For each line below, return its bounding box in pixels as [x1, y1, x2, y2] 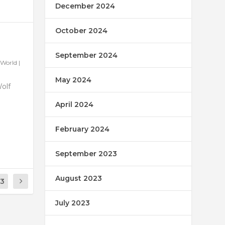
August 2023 [55, 174, 102, 183]
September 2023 [55, 149, 118, 159]
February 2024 [55, 125, 110, 134]
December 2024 [55, 2, 116, 11]
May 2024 [55, 75, 92, 85]
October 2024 [55, 26, 108, 36]
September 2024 [55, 51, 118, 60]
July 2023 [55, 198, 90, 208]
